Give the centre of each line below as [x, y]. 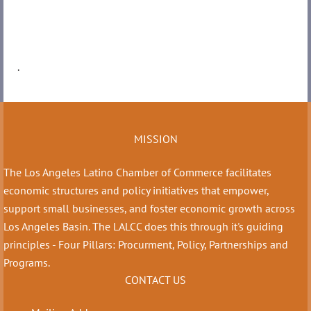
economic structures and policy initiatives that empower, [136, 191]
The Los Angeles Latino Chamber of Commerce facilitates [137, 173]
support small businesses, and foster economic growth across [149, 209]
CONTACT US [155, 280]
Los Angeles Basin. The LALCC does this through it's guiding [143, 227]
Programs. [27, 263]
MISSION [155, 138]
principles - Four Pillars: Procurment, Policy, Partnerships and [146, 245]
